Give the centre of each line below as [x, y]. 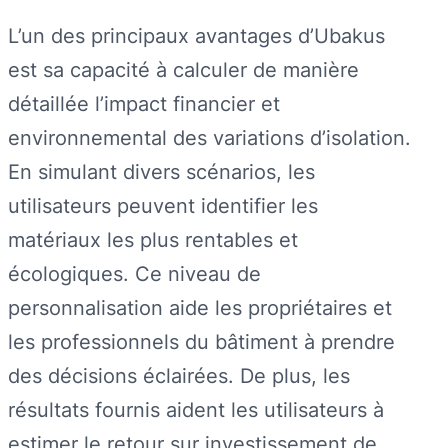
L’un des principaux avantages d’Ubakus [196, 35]
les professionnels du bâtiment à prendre [201, 341]
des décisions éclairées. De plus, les [179, 375]
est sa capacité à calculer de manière [183, 69]
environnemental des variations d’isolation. [209, 137]
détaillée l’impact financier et [144, 103]
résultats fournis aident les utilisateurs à [196, 409]
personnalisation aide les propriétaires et [200, 307]
